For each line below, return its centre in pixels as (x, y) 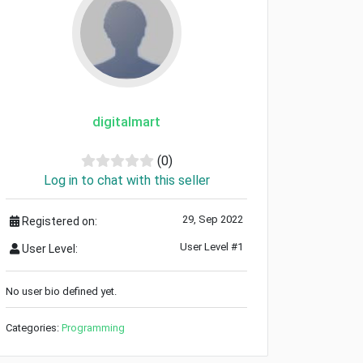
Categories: (34, 327)
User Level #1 (211, 246)
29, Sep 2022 (213, 219)
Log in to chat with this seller (126, 180)
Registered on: (58, 221)
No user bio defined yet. (61, 291)
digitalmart (126, 121)
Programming (93, 327)
